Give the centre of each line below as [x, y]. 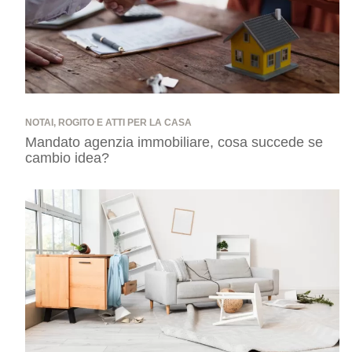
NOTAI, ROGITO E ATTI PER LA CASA [108, 123]
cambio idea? [67, 158]
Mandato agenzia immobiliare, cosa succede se [174, 142]
